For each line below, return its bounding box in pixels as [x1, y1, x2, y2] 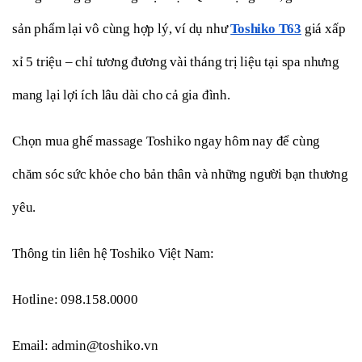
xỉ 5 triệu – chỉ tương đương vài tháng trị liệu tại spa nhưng [12, 53, 339, 69]
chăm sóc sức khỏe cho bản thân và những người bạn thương [12, 166, 348, 182]
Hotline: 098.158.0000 [12, 291, 138, 307]
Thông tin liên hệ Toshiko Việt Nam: [12, 245, 214, 261]
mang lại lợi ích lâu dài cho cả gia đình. [12, 86, 230, 103]
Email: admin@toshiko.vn [12, 337, 158, 353]
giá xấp [301, 20, 346, 36]
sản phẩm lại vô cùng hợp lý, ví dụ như [12, 20, 231, 36]
